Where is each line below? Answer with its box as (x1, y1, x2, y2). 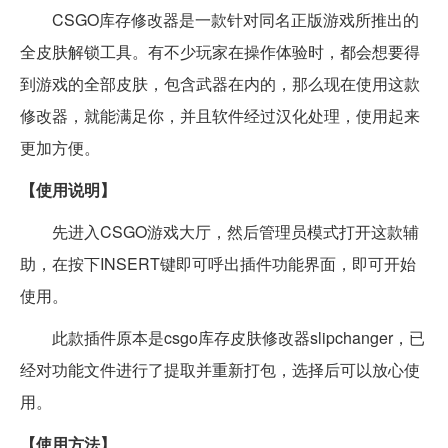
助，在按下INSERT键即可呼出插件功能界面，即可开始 (20, 251, 416, 275)
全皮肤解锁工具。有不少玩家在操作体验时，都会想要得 (20, 39, 420, 63)
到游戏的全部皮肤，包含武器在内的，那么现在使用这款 (20, 71, 420, 95)
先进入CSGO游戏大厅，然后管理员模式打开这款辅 (20, 219, 419, 243)
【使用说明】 (20, 177, 116, 201)
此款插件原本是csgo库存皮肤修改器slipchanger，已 (20, 325, 425, 349)
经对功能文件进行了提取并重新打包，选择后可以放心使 (20, 357, 420, 381)
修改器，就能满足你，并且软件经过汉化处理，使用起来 (20, 103, 420, 127)
